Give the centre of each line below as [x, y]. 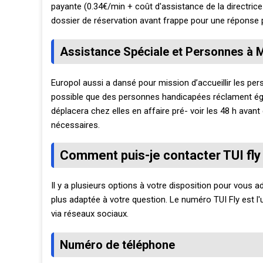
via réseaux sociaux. [90, 214]
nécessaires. [75, 125]
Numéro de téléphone [117, 245]
